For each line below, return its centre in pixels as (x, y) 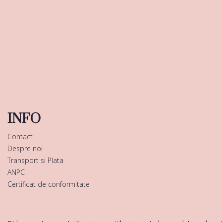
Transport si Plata (35, 160)
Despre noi (25, 148)
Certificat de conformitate (49, 184)
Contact (20, 137)
